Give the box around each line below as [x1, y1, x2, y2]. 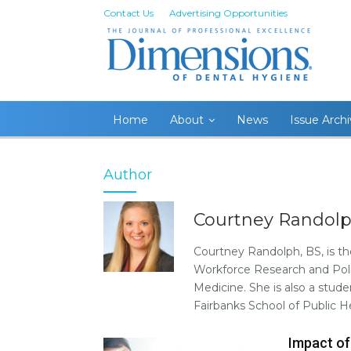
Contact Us [103, 7, 154, 19]
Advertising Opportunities [169, 7, 288, 19]
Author [103, 166, 152, 183]
